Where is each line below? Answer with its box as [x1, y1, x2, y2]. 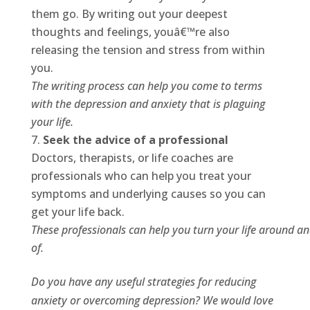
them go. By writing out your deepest [30, 6, 228, 22]
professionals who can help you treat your [30, 168, 251, 184]
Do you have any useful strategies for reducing [30, 274, 256, 290]
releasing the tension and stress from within [30, 42, 265, 58]
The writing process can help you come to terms [30, 78, 262, 94]
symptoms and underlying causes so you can [30, 186, 266, 202]
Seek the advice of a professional [42, 132, 228, 148]
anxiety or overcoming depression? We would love [30, 293, 273, 309]
